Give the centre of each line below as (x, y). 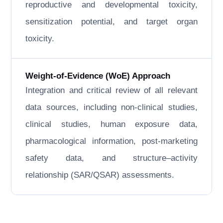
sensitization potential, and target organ (111, 22)
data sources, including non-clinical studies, (111, 107)
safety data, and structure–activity (111, 158)
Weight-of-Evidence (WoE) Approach (98, 76)
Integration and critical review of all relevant (111, 90)
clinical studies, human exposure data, (111, 124)
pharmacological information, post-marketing (111, 141)
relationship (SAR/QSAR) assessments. (100, 175)
